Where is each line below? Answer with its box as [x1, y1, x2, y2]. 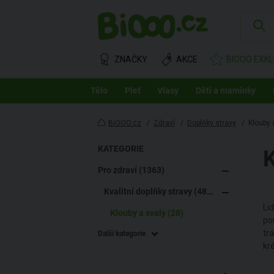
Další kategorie [98, 229, 146, 238]
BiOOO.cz [108, 119, 141, 127]
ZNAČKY [114, 54, 147, 64]
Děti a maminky [196, 86, 256, 95]
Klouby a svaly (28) [110, 208, 183, 218]
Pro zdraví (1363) [98, 165, 165, 175]
